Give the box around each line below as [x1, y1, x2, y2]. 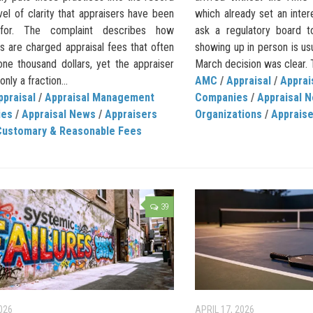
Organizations [195, 107, 262, 121]
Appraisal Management [45, 90, 154, 104]
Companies [195, 90, 248, 104]
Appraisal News [22, 107, 96, 121]
